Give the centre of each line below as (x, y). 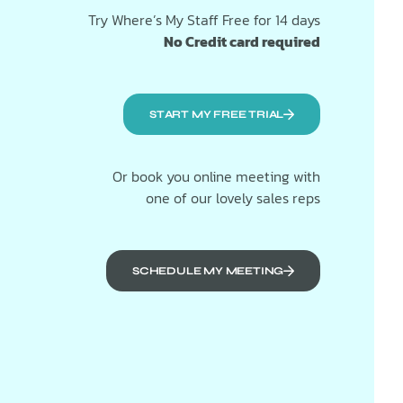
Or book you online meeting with (216, 176)
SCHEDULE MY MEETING (208, 271)
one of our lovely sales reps (233, 198)
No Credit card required (242, 41)
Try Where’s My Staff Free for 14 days (204, 20)
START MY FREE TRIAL (216, 114)
